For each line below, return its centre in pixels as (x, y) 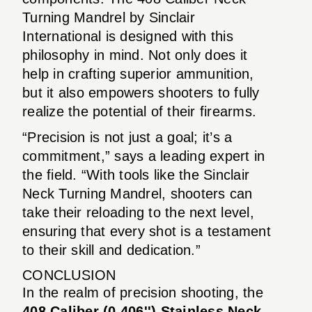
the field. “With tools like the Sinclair (136, 174)
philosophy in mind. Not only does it (135, 55)
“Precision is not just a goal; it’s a (127, 137)
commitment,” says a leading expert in (144, 156)
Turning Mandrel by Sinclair (109, 17)
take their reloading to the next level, (138, 212)
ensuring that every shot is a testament (147, 231)
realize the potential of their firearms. (139, 111)
